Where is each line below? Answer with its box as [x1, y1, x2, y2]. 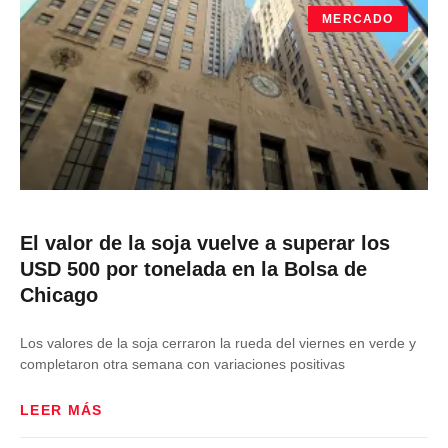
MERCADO [322, 12, 394, 27]
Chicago [20, 284, 98, 306]
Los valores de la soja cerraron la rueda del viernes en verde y [20, 335, 416, 351]
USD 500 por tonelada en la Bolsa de [20, 258, 367, 280]
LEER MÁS [20, 402, 103, 418]
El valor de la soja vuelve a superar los [20, 232, 390, 254]
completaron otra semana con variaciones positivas [20, 356, 345, 372]
